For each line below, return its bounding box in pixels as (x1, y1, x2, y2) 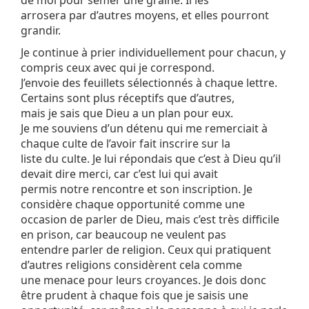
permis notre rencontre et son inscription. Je (21, 181, 252, 197)
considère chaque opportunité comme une (21, 197, 245, 212)
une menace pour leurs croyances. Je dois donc (21, 272, 266, 288)
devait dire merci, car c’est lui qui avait (21, 166, 218, 182)
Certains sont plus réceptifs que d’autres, (21, 90, 235, 106)
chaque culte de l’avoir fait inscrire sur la (21, 136, 230, 152)
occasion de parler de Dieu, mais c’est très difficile (21, 212, 279, 228)
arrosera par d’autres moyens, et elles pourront (21, 8, 269, 23)
